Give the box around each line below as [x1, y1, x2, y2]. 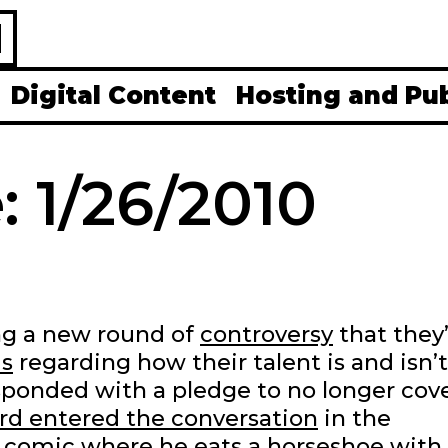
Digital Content [11, 81, 217, 110]
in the [318, 405, 391, 433]
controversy [200, 321, 333, 349]
